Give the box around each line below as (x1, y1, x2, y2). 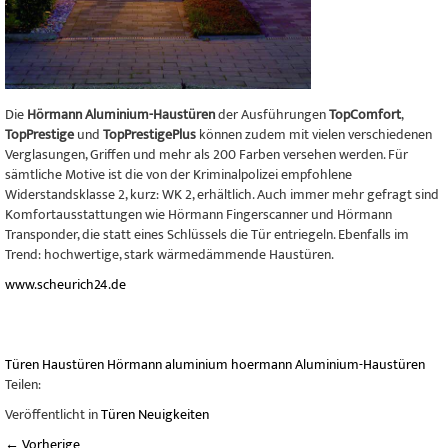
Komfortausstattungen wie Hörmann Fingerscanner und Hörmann (5, 203, 392, 227)
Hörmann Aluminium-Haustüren (27, 103, 215, 127)
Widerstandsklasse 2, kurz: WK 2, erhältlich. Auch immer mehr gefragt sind (5, 183, 439, 207)
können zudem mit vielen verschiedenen (196, 123, 432, 147)
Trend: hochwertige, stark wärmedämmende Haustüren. (5, 243, 334, 267)
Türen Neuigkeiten (101, 403, 209, 427)
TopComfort (329, 103, 401, 127)
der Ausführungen (215, 103, 329, 127)
